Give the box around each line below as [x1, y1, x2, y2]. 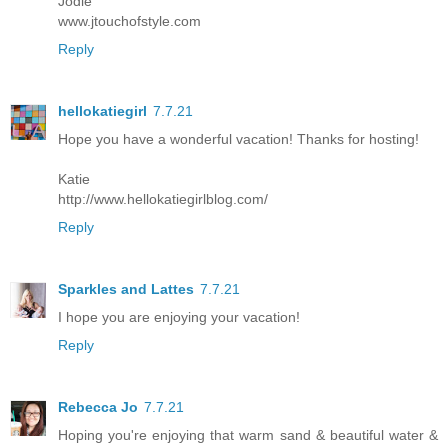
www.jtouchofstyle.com [58, 13, 201, 30]
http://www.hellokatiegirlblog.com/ [58, 191, 268, 208]
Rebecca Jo [58, 399, 138, 415]
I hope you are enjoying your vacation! [58, 309, 300, 326]
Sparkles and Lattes [58, 281, 194, 298]
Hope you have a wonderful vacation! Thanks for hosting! [58, 131, 419, 148]
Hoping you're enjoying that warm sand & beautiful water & [58, 427, 438, 443]
